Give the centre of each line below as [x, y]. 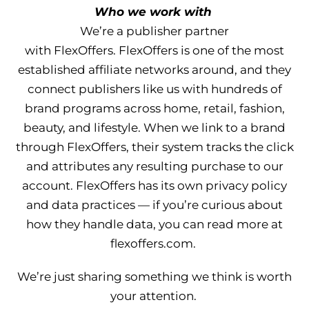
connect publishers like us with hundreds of [154, 89]
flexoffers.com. [153, 243]
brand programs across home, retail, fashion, [154, 108]
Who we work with [153, 12]
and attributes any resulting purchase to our [154, 166]
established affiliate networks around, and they [154, 70]
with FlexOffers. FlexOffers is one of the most [154, 50]
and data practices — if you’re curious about [154, 205]
